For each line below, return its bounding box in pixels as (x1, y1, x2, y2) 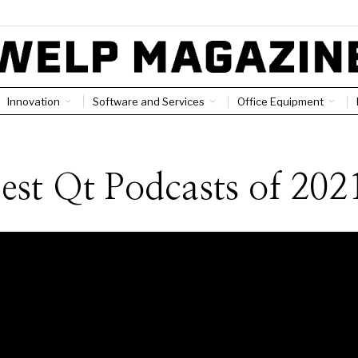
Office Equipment (237, 94, 324, 108)
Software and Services (92, 94, 205, 108)
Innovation (6, 94, 60, 108)
